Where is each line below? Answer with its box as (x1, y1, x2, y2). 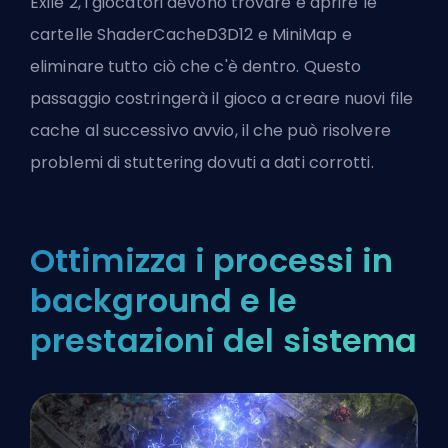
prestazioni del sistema (30, 318, 418, 364)
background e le (30, 278, 298, 324)
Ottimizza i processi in (30, 238, 394, 284)
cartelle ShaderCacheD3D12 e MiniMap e (30, 23, 352, 47)
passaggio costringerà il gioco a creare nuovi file (30, 87, 414, 111)
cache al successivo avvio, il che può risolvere (30, 119, 391, 143)
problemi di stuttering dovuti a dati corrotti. (30, 151, 374, 175)
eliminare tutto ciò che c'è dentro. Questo (30, 55, 362, 79)
